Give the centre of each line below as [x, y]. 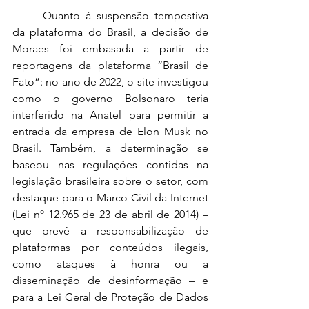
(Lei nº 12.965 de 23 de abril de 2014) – [110, 214]
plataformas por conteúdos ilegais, [110, 247]
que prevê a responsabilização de [110, 231]
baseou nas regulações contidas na [110, 165]
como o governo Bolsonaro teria [110, 98]
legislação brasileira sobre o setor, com [110, 181]
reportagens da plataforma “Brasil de [110, 65]
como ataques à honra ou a [110, 264]
